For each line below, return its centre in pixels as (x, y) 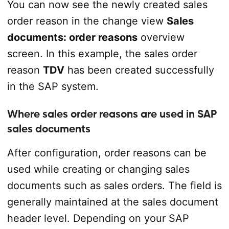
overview (161, 37)
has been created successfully (139, 70)
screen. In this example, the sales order (102, 53)
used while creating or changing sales (98, 169)
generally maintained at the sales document (112, 202)
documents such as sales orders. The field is (114, 185)
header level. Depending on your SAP (98, 218)
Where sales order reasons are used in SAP (112, 114)
